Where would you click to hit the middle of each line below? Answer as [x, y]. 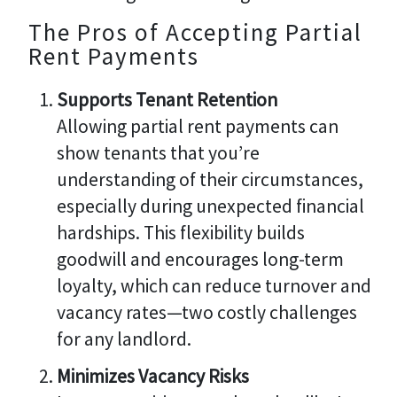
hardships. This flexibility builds [180, 232]
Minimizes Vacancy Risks [152, 376]
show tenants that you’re [158, 152]
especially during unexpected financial [210, 206]
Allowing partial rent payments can [197, 126]
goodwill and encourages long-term [200, 259]
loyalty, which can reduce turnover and [214, 285]
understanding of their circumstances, [210, 179]
